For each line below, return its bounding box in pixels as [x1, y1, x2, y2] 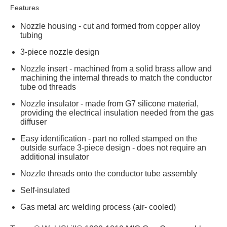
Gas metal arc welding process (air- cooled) [20, 203, 176, 211]
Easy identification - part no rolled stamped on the [20, 134, 197, 143]
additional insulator [20, 153, 89, 161]
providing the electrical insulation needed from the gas [20, 108, 214, 117]
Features [10, 4, 39, 12]
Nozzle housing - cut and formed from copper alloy [20, 22, 200, 30]
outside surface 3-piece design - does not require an [20, 143, 206, 152]
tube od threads [20, 83, 76, 91]
